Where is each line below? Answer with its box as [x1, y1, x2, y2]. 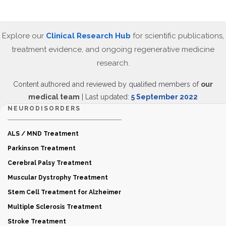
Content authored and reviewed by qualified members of [13, 80, 201, 88]
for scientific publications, [131, 31, 224, 40]
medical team [28, 92, 80, 101]
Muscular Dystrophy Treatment [8, 174, 108, 181]
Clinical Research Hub [46, 31, 131, 40]
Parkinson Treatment [8, 144, 76, 152]
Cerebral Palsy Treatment [8, 159, 92, 166]
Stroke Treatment [8, 217, 66, 225]
